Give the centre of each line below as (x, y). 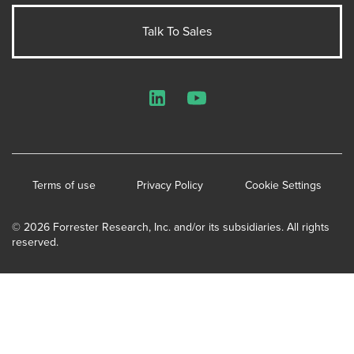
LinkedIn (177, 105)
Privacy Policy (170, 185)
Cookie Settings (283, 185)
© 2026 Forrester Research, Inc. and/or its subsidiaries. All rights (171, 227)
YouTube (217, 105)
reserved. (35, 242)
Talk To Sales (177, 31)
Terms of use (64, 185)
